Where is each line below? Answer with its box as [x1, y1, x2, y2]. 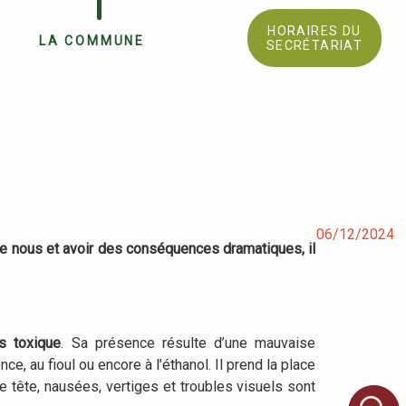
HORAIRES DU [267, 24, 362, 38]
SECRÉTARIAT [266, 38, 363, 53]
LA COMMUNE [38, 34, 145, 48]
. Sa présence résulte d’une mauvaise [61, 334, 316, 353]
